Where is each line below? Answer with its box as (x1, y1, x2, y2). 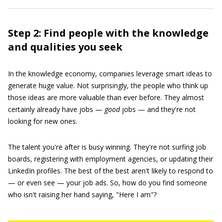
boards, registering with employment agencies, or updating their (8, 154, 213, 164)
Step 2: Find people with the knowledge (8, 26, 209, 40)
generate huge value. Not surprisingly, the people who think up (8, 81, 208, 90)
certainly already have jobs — (8, 105, 105, 114)
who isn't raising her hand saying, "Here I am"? (8, 190, 157, 199)
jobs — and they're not (120, 105, 196, 114)
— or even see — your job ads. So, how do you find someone (8, 178, 207, 187)
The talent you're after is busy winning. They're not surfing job (8, 142, 206, 152)
